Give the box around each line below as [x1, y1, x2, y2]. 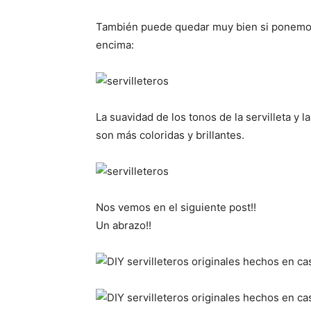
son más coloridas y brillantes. [96, 128, 244, 142]
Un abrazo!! [96, 219, 151, 233]
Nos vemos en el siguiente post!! [96, 201, 256, 215]
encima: [96, 38, 134, 52]
